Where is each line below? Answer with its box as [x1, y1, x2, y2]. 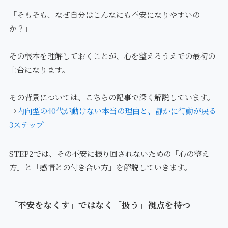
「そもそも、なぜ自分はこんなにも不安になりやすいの [9, 9, 200, 20]
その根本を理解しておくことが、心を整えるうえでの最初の [9, 50, 215, 61]
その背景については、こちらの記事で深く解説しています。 [9, 91, 215, 102]
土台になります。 [9, 64, 70, 75]
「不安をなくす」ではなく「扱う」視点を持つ [9, 198, 191, 211]
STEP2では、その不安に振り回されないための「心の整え [9, 148, 209, 159]
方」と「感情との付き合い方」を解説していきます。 [9, 161, 192, 173]
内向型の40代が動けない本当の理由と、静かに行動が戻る [16, 105, 216, 116]
